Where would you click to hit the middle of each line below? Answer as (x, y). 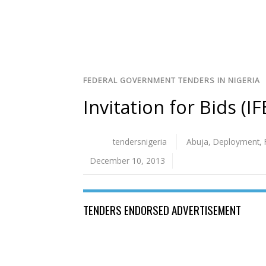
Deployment (237, 142)
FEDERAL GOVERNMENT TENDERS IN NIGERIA (172, 81)
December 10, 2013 (128, 161)
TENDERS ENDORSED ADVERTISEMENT (162, 210)
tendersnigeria (140, 142)
